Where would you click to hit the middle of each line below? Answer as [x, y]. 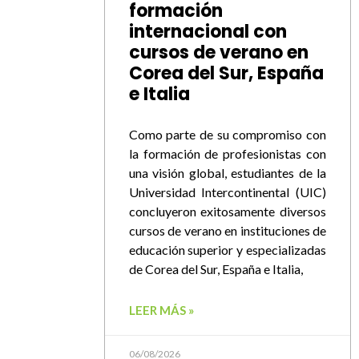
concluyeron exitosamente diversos [227, 212]
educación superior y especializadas [227, 250]
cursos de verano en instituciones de [227, 231]
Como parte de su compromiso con [227, 135]
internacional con [208, 32]
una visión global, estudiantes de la [227, 173]
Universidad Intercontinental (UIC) [227, 192]
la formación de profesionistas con [227, 154]
